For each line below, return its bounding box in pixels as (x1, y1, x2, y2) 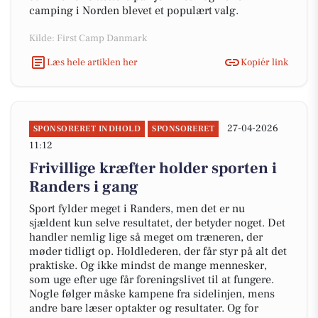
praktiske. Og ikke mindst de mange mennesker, (29, 258, 267, 273)
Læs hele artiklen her (47, 55, 138, 69)
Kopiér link (241, 55, 288, 69)
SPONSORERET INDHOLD (33, 124, 141, 134)
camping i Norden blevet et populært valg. (29, 4, 238, 18)
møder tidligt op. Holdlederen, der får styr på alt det (29, 244, 287, 258)
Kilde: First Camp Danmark (29, 32, 147, 45)
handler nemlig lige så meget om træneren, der (29, 230, 263, 244)
